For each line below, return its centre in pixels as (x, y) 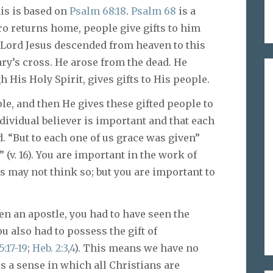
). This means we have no (136, 248)
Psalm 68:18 (98, 11)
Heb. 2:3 (50, 248)
